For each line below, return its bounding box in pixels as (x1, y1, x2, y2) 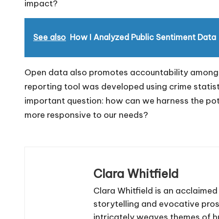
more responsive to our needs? (24, 109, 148, 121)
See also (33, 32, 66, 43)
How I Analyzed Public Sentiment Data (70, 32, 216, 43)
